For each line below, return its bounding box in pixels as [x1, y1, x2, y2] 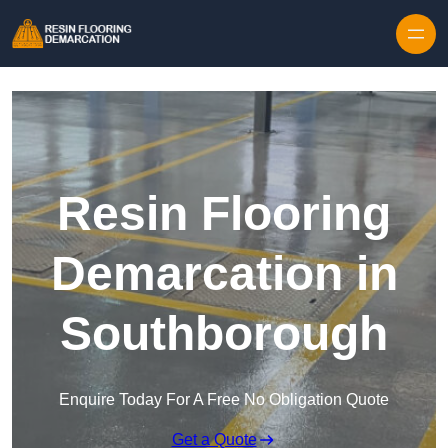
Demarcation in [50, 247, 398, 301]
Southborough [60, 307, 388, 361]
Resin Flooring [57, 187, 391, 241]
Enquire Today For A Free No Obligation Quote [59, 391, 389, 409]
